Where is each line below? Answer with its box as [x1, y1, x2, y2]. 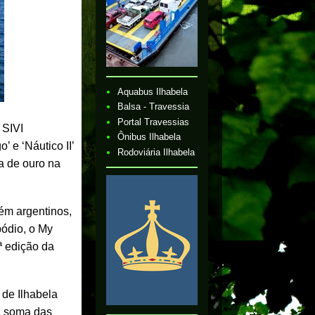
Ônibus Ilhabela [117, 131, 181, 143]
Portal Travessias [117, 116, 190, 127]
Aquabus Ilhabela [117, 86, 188, 97]
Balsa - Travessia [117, 101, 190, 112]
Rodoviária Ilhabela [117, 146, 195, 157]
